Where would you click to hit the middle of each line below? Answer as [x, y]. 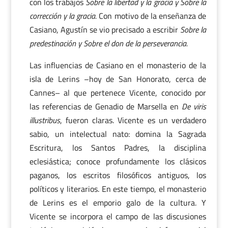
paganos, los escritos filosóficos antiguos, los [118, 175]
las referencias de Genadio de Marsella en [106, 106]
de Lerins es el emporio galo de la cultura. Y [118, 203]
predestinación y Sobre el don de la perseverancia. [108, 43]
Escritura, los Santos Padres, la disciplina [118, 148]
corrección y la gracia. [63, 16]
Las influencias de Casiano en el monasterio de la [118, 65]
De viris [194, 106]
